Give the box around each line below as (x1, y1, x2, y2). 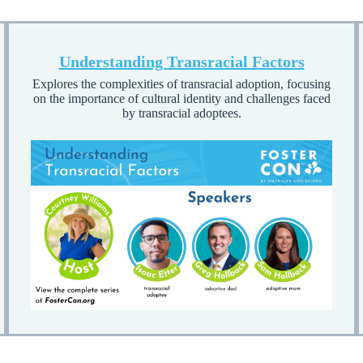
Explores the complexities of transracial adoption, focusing (32, 77, 331, 92)
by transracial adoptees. (122, 106, 241, 121)
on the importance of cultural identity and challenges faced (32, 92, 331, 106)
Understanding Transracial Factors (58, 53, 305, 71)
